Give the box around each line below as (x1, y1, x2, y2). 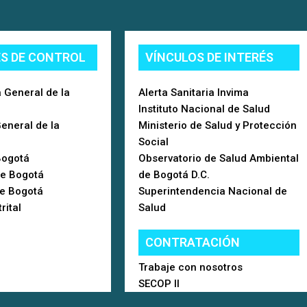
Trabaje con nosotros (138, 260, 243, 273)
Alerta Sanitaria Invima (138, 86, 249, 99)
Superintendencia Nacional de (138, 184, 287, 197)
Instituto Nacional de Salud (138, 102, 270, 115)
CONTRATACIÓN (145, 234, 240, 249)
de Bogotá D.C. (138, 168, 210, 181)
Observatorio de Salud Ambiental (138, 151, 299, 164)
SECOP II (138, 277, 180, 290)
